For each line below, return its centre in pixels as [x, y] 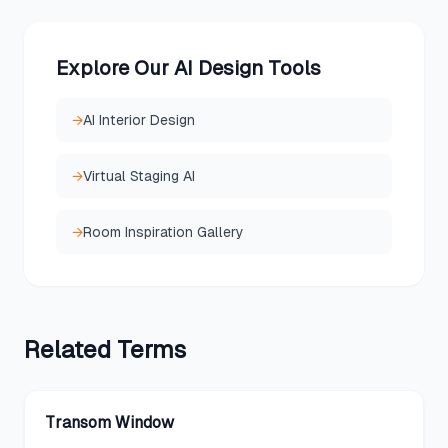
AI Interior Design [139, 120]
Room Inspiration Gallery [163, 232]
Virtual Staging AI [139, 176]
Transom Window [109, 422]
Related [70, 349]
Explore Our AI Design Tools [188, 68]
